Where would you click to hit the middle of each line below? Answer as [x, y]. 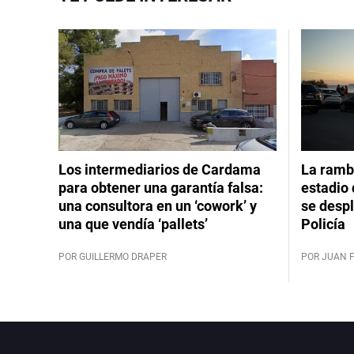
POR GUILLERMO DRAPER [113, 257]
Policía [323, 224]
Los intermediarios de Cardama [160, 169]
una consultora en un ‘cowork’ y [158, 206]
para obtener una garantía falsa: [161, 188]
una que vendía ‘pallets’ [133, 224]
